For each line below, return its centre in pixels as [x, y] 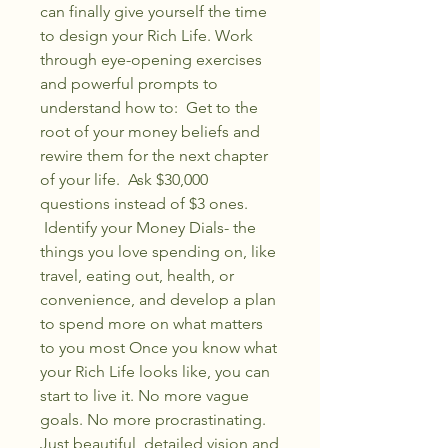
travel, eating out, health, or [137, 275]
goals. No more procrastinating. [153, 419]
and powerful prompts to [129, 83]
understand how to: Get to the [149, 107]
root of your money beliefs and [150, 131]
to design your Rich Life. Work [146, 35]
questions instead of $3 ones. [144, 203]
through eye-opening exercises [151, 59]
